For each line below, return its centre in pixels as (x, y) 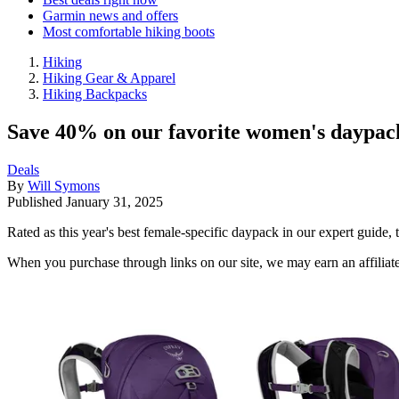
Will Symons (64, 185)
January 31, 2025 (114, 201)
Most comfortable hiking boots (129, 32)
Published (37, 201)
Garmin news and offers (110, 16)
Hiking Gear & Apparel (109, 78)
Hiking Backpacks (95, 94)
